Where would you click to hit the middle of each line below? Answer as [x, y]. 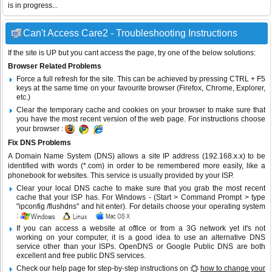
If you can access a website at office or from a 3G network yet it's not [141, 229]
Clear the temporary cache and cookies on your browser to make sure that [141, 110]
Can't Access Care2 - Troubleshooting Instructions [130, 33]
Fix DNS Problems [39, 143]
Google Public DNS [200, 247]
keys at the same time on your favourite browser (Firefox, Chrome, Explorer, [141, 88]
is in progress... [33, 6]
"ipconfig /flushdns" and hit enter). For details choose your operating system [141, 207]
